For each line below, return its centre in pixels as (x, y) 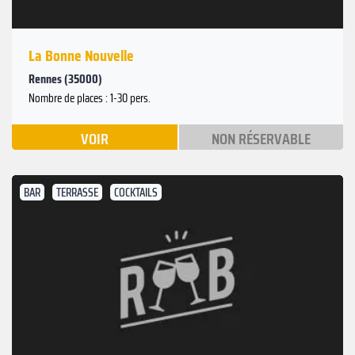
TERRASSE (77, 193)
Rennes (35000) (65, 79)
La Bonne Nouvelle (81, 56)
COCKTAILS (136, 193)
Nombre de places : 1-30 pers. (90, 99)
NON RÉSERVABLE (261, 139)
